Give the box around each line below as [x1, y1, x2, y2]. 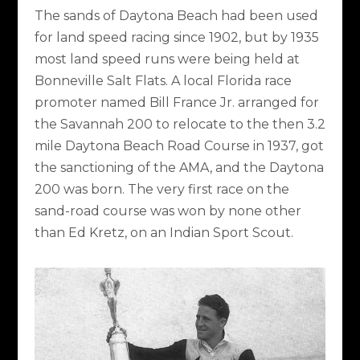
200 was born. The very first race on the [34, 181, 289, 197]
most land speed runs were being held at [34, 51, 300, 67]
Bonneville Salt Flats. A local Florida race [34, 72, 292, 88]
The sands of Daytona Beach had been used [34, 7, 318, 23]
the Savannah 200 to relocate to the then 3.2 [34, 116, 325, 132]
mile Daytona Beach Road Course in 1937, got [34, 137, 324, 153]
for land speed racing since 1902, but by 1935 [34, 29, 319, 45]
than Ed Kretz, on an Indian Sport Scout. [34, 224, 293, 240]
